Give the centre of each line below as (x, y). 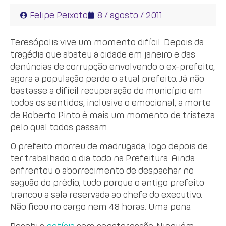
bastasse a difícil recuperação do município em (106, 90)
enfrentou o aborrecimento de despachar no (102, 171)
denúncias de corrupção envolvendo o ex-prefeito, (112, 66)
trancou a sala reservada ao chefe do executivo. (106, 195)
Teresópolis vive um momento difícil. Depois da (107, 42)
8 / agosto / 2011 (130, 15)
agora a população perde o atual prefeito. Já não (107, 78)
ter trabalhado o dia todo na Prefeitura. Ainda (102, 158)
